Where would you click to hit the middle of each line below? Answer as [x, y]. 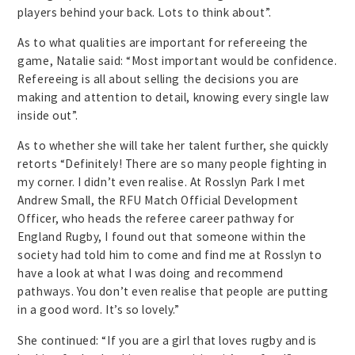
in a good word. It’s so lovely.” [99, 310]
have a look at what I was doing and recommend [151, 273]
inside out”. [48, 116]
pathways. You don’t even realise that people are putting [173, 292]
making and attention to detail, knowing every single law [174, 97]
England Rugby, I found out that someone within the [162, 237]
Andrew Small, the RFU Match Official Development [158, 200]
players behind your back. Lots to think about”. [145, 12]
